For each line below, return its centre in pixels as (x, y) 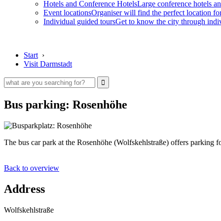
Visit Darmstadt (48, 64)
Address (24, 189)
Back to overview (32, 168)
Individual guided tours (79, 21)
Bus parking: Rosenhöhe (66, 104)
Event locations (67, 13)
